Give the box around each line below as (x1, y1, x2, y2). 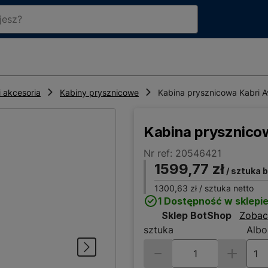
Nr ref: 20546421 (144, 147, 221, 160)
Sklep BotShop (162, 209, 232, 222)
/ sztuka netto (197, 183, 254, 194)
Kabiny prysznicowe (60, 87, 139, 98)
